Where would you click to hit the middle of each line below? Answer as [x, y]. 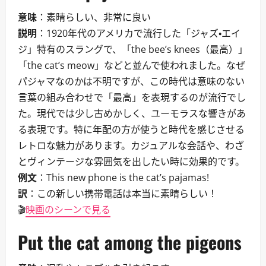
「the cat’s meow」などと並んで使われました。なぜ [132, 65]
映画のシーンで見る [68, 210]
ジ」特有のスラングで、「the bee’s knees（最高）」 [133, 49]
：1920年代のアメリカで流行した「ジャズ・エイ [139, 33]
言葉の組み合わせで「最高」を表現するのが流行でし [132, 97]
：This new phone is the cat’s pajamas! [123, 178]
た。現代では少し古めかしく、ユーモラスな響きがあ [132, 113]
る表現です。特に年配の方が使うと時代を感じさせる [131, 129]
